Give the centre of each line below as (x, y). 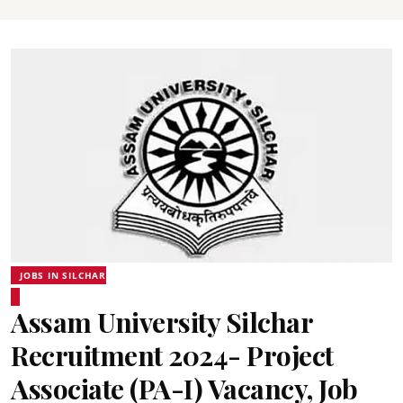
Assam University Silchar (161, 322)
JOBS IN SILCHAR (63, 275)
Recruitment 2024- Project (172, 355)
